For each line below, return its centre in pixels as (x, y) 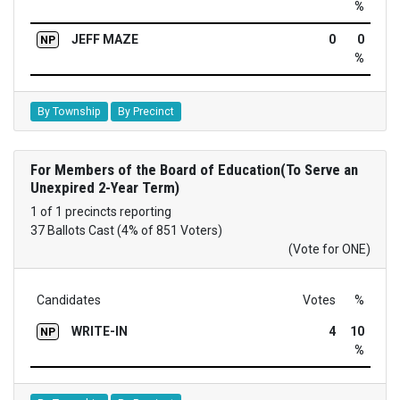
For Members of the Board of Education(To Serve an (194, 169)
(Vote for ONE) (329, 249)
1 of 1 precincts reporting (100, 211)
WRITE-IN (99, 331)
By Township (69, 111)
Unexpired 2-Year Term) (104, 187)
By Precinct (146, 111)
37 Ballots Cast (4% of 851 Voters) (126, 230)
